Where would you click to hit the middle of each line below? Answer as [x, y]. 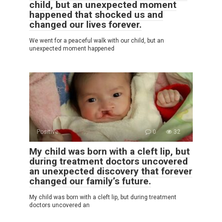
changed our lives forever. [85, 24]
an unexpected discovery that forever [111, 171]
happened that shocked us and [96, 14]
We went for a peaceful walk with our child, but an [97, 40]
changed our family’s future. [90, 181]
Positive [48, 132]
